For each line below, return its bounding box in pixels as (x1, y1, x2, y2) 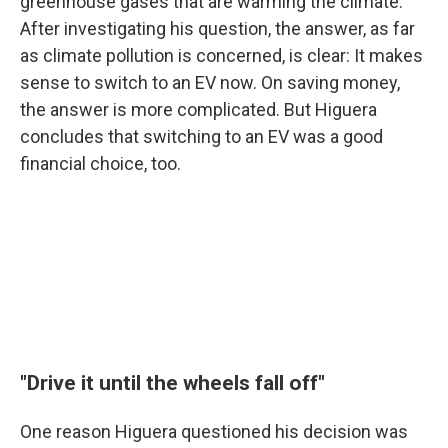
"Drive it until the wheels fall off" (20, 370, 325, 395)
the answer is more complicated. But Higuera (20, 99, 377, 120)
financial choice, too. (20, 153, 181, 174)
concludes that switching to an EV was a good (20, 126, 383, 147)
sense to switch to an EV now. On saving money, (20, 72, 400, 93)
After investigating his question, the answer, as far (20, 18, 415, 39)
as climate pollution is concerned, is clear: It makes (20, 45, 423, 66)
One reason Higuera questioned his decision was (20, 421, 408, 442)
